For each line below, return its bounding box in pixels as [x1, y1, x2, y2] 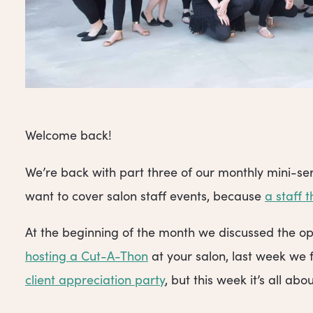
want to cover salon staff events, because [25, 187, 265, 204]
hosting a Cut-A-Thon [25, 247, 148, 265]
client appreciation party [25, 271, 165, 289]
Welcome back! [25, 126, 112, 144]
